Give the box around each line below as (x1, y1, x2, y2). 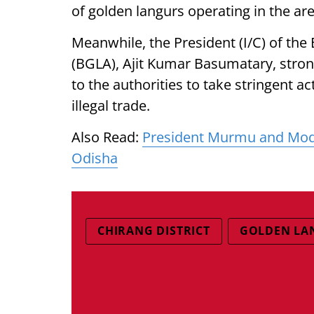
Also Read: (71, 128, 142, 146)
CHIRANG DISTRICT (97, 223, 210, 238)
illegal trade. (71, 96, 150, 115)
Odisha (71, 149, 118, 168)
